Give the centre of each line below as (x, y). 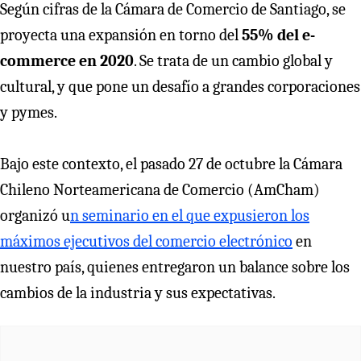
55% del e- (278, 35)
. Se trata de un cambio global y (233, 60)
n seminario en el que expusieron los (190, 215)
